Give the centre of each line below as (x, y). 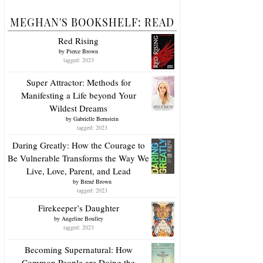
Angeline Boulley (82, 218)
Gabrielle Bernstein (96, 118)
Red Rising (78, 40)
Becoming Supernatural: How (78, 249)
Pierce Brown (82, 51)
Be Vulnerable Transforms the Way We (78, 158)
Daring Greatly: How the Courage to (78, 145)
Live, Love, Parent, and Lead (78, 171)
